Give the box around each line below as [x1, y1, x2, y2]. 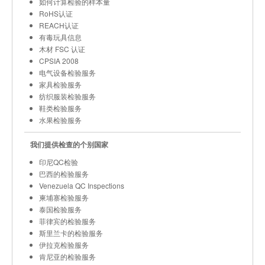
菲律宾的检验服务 [39, 216, 96, 226]
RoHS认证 [39, 8, 73, 18]
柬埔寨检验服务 [39, 192, 89, 202]
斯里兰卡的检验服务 [39, 228, 103, 238]
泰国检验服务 [39, 204, 82, 214]
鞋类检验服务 [39, 103, 82, 113]
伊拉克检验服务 [39, 240, 89, 250]
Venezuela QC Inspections [39, 180, 124, 190]
